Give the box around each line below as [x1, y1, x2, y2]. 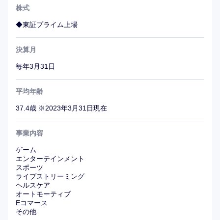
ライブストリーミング [16, 172, 84, 181]
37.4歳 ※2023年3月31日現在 [16, 104, 107, 112]
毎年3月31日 [16, 62, 55, 71]
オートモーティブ [16, 190, 71, 198]
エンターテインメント [16, 155, 84, 163]
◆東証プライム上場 [16, 21, 78, 29]
